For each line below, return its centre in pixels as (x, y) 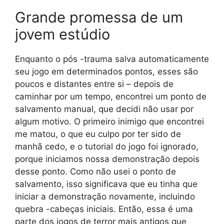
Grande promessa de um (99, 17)
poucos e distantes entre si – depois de (94, 84)
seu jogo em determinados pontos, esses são (106, 72)
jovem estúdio (62, 34)
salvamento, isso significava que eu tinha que (106, 184)
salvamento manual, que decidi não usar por (104, 109)
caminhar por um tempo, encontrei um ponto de (111, 97)
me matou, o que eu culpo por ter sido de (98, 134)
